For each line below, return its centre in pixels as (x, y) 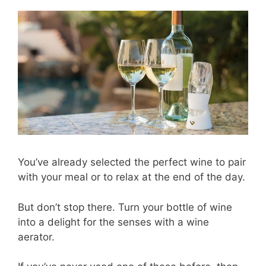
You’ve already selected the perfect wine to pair (132, 162)
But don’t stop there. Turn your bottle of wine (125, 207)
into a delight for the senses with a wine (113, 222)
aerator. (36, 237)
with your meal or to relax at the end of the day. (132, 177)
